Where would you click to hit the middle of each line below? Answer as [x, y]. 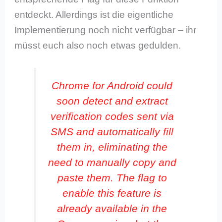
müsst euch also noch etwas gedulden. [98, 45]
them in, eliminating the [112, 147]
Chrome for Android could [112, 86]
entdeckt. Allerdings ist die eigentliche [94, 14]
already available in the [112, 209]
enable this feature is [112, 193]
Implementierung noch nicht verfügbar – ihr [106, 30]
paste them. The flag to [112, 178]
